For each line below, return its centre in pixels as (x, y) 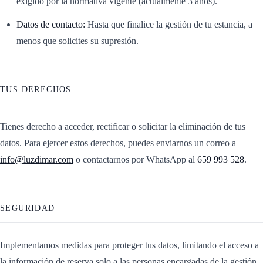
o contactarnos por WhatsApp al (135, 159)
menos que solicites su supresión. (77, 41)
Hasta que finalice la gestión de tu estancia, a (169, 24)
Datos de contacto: (51, 24)
